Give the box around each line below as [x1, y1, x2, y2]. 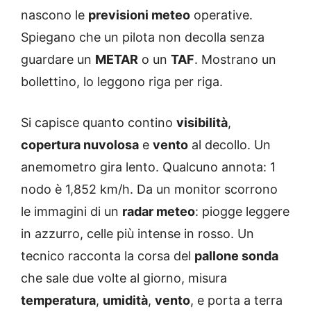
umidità [103, 293, 148, 308]
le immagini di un [21, 204, 122, 219]
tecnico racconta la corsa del [21, 249, 194, 264]
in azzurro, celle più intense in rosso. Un [21, 226, 254, 242]
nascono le [21, 8, 88, 23]
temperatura [21, 293, 96, 308]
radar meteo [122, 204, 195, 219]
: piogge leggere [195, 204, 289, 219]
